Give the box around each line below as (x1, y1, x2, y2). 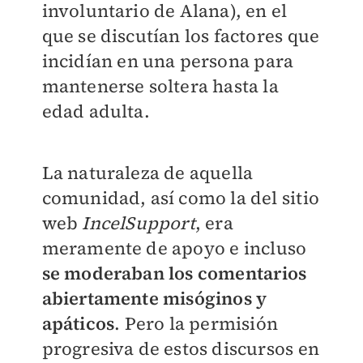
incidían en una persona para (41, 49, 294, 74)
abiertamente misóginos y (41, 286, 267, 311)
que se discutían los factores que (41, 23, 320, 49)
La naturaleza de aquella (41, 160, 254, 186)
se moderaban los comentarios (41, 261, 307, 286)
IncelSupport (82, 211, 195, 236)
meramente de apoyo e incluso (41, 236, 307, 261)
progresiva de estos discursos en (41, 336, 319, 361)
